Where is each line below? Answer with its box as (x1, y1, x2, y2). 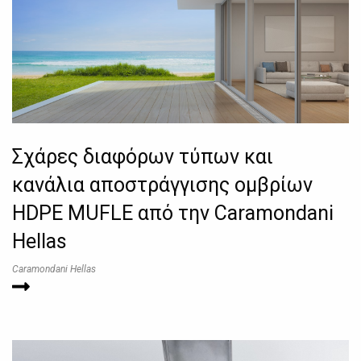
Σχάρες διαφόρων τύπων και (12, 144, 273, 168)
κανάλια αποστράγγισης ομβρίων (12, 172, 313, 197)
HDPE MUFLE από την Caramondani (12, 201, 334, 225)
